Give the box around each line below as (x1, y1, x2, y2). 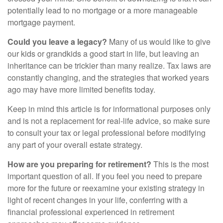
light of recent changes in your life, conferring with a (7, 194, 188, 206)
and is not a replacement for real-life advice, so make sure (7, 115, 210, 126)
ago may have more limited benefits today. (7, 84, 155, 95)
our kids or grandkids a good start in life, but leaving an (7, 48, 199, 59)
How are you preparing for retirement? (7, 158, 151, 170)
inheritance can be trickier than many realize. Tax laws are (7, 60, 211, 71)
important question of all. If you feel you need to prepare (7, 170, 202, 182)
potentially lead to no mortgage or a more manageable (7, 4, 198, 16)
